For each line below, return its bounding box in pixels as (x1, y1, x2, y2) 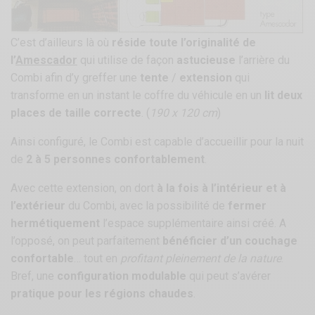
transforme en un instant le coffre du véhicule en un (11, 89, 265, 103)
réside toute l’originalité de (112, 36, 257, 50)
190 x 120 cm (150, 106, 218, 120)
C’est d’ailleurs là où (11, 36, 112, 50)
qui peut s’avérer (186, 269, 271, 283)
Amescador (15, 53, 77, 67)
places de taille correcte (11, 106, 142, 120)
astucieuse (176, 53, 236, 67)
